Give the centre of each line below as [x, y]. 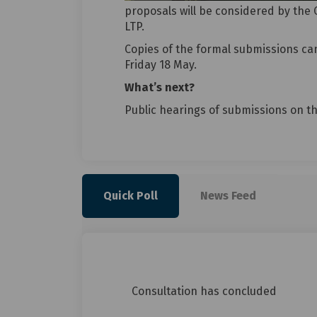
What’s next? [159, 88]
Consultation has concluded [204, 292]
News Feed [228, 196]
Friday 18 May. [160, 65]
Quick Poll [130, 196]
